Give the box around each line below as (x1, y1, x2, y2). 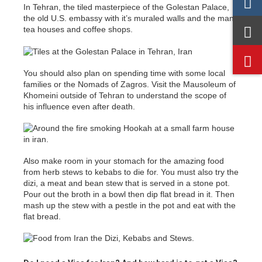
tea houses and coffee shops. (23, 24, 133, 34)
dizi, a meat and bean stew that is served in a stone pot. (23, 178, 230, 188)
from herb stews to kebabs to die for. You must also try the (23, 167, 239, 177)
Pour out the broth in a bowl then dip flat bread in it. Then (23, 189, 235, 199)
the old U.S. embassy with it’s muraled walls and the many (23, 13, 238, 23)
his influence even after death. (23, 101, 135, 111)
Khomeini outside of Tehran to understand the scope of (23, 90, 226, 100)
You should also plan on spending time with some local (23, 68, 225, 78)
